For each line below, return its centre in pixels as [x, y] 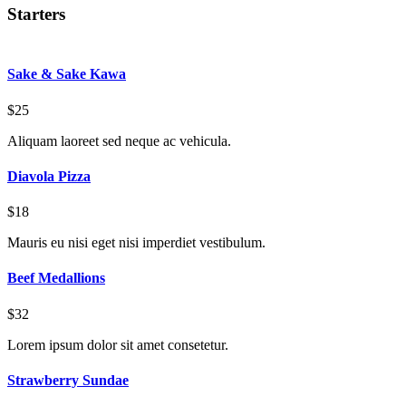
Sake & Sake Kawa [67, 74]
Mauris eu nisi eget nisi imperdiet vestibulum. [136, 243]
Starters [36, 14]
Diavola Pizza [49, 176]
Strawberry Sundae [68, 380]
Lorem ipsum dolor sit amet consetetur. [118, 344]
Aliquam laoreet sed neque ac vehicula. [119, 140]
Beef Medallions [56, 278]
